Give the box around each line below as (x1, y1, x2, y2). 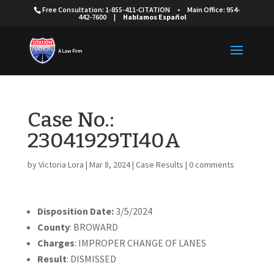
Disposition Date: (37, 205, 114, 217)
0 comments (188, 159, 234, 170)
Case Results (135, 159, 183, 170)
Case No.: (27, 107, 114, 132)
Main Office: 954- (187, 5, 240, 14)
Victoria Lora (38, 159, 84, 170)
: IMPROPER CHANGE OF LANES (74, 237, 206, 249)
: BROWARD (69, 221, 118, 233)
